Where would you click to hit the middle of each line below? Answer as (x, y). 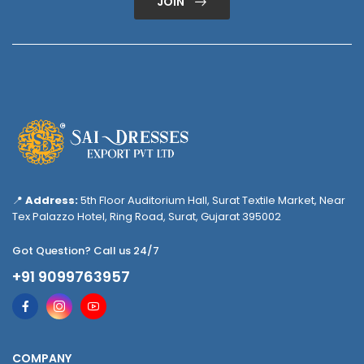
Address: (52, 201)
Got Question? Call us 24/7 (86, 251)
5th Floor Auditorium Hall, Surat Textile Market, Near (212, 201)
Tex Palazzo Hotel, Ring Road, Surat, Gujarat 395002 (147, 217)
